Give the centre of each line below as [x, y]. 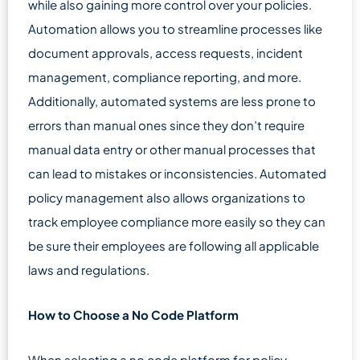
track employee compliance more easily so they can [177, 221]
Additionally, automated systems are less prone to [172, 101]
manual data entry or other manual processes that [172, 149]
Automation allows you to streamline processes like [175, 29]
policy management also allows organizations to [167, 197]
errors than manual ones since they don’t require [166, 125]
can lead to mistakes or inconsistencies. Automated [177, 173]
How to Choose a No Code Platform [133, 315]
